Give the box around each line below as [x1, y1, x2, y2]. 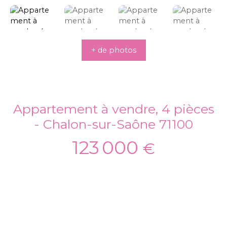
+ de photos [91, 45, 136, 55]
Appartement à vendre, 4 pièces [13, 101, 214, 117]
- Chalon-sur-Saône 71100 [34, 117, 193, 132]
